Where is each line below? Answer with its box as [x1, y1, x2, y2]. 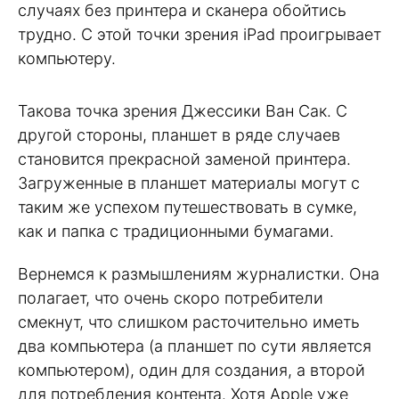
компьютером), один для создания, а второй [18, 361, 365, 380]
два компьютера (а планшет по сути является [18, 337, 371, 356]
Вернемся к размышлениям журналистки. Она [18, 265, 379, 284]
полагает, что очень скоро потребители [18, 289, 323, 308]
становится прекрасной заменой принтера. [18, 149, 351, 168]
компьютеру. [18, 49, 116, 69]
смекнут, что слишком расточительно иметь [18, 313, 360, 332]
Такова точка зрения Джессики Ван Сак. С [18, 101, 347, 120]
